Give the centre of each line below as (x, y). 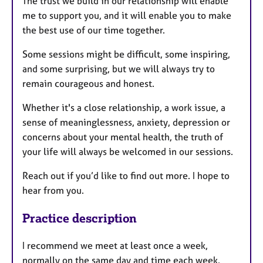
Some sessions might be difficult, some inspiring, (126, 54)
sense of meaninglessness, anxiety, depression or (126, 122)
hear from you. (54, 190)
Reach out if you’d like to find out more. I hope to (126, 176)
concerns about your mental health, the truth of (123, 137)
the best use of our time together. (94, 30)
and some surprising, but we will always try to (119, 69)
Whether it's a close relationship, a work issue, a (124, 108)
